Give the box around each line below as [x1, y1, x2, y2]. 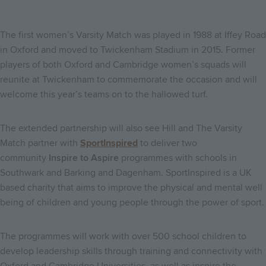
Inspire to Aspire [49, 151, 119, 164]
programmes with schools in [119, 151, 237, 164]
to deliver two [138, 137, 197, 149]
